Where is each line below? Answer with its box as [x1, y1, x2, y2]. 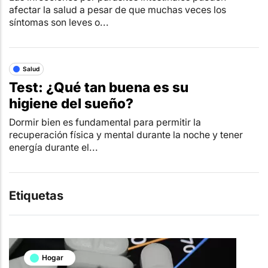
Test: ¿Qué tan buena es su [9, 79, 188, 95]
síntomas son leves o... [9, 17, 109, 28]
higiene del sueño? [9, 95, 133, 111]
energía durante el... [9, 142, 98, 153]
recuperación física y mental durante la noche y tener [9, 129, 243, 141]
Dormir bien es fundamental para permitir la [9, 117, 201, 128]
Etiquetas [9, 188, 63, 203]
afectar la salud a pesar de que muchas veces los [9, 4, 226, 16]
